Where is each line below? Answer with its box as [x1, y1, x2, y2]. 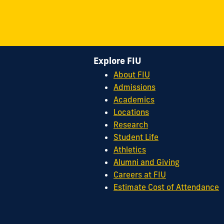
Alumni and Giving [113, 157, 179, 167]
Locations [113, 107, 149, 117]
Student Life [113, 132, 158, 142]
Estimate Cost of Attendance [113, 182, 219, 192]
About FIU [113, 69, 150, 80]
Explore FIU [93, 54, 141, 66]
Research [113, 119, 148, 130]
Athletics [113, 144, 146, 155]
